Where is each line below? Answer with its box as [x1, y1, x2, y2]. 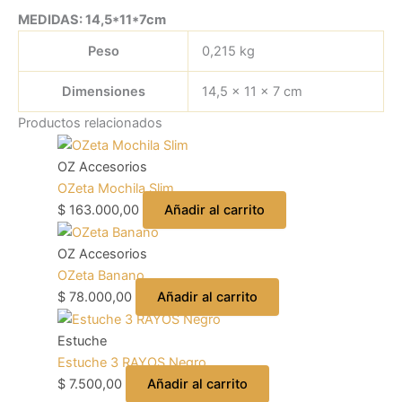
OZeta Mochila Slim [57, 179, 174, 197]
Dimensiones [61, 83, 145, 100]
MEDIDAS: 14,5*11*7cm [18, 11, 169, 28]
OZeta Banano [57, 267, 144, 284]
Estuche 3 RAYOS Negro [57, 354, 206, 371]
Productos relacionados [18, 114, 162, 131]
